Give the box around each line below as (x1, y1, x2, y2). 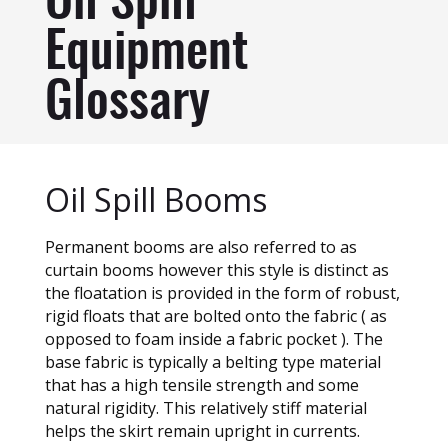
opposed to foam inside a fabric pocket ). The (44, 328, 383, 350)
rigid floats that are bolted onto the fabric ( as (44, 305, 387, 327)
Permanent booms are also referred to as (44, 236, 357, 258)
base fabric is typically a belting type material (44, 351, 381, 373)
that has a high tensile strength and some (44, 374, 359, 396)
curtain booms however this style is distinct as (44, 259, 389, 281)
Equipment (44, 29, 249, 79)
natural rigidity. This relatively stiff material (44, 397, 367, 419)
